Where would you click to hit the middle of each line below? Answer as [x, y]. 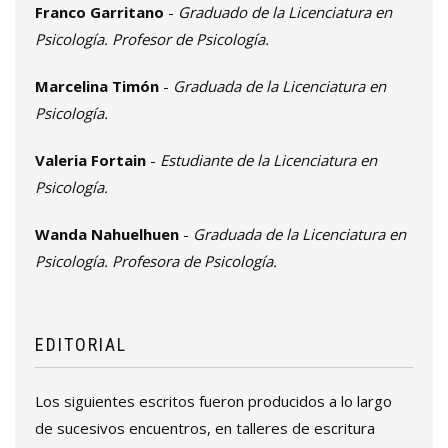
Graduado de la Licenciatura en [285, 12]
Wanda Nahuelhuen [107, 234]
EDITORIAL [81, 345]
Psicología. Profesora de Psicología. [156, 261]
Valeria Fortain [90, 160]
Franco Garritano [99, 12]
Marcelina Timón [97, 86]
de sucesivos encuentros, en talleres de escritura [205, 428]
